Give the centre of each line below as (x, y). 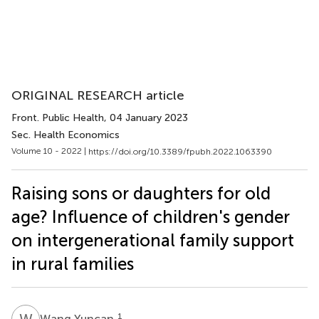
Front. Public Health (58, 118)
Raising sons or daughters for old (141, 193)
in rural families (73, 263)
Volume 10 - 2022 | (50, 151)
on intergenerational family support (153, 240)
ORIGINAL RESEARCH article (98, 95)
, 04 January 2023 (146, 118)
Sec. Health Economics (66, 135)
